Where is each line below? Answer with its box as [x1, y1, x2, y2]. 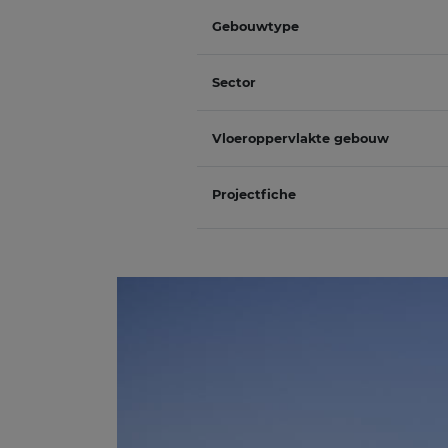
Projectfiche [212, 187, 296, 202]
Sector [212, 75, 256, 90]
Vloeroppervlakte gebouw [212, 131, 389, 146]
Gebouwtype [212, 19, 299, 34]
